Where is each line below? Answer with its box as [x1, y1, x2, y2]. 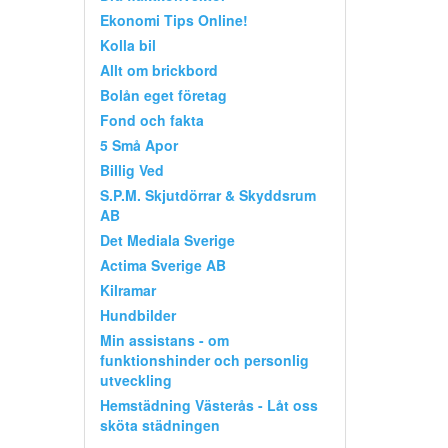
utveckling [99, 369, 172, 390]
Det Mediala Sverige [99, 229, 235, 250]
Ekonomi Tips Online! [99, 9, 248, 30]
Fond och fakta [99, 109, 204, 130]
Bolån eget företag [99, 84, 227, 105]
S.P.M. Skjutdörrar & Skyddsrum [99, 184, 316, 205]
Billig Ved [99, 159, 164, 180]
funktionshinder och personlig [99, 349, 309, 370]
